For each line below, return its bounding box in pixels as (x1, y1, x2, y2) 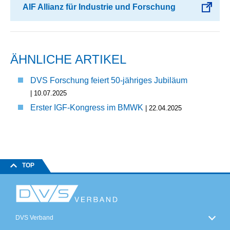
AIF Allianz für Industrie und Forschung (21, 2, 176, 11)
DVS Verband (15, 214, 53, 222)
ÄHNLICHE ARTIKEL (10, 52, 126, 66)
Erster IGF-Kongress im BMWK (30, 103, 145, 112)
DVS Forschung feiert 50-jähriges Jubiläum (30, 75, 187, 85)
